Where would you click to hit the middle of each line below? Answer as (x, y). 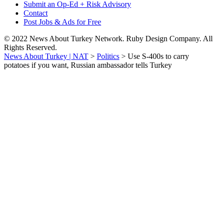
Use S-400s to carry (158, 56)
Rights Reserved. (30, 47)
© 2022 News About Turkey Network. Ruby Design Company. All (108, 39)
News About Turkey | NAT (46, 56)
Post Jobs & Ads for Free (62, 22)
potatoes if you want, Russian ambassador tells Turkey (88, 65)
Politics (108, 56)
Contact (36, 13)
